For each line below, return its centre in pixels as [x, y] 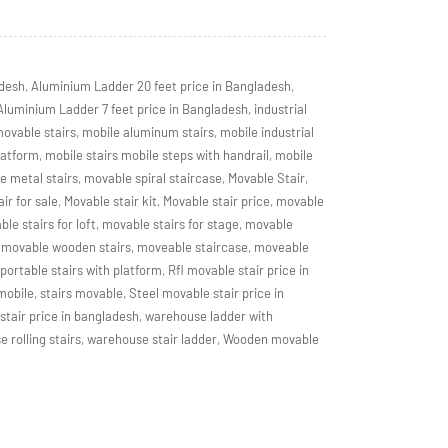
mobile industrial [266, 132]
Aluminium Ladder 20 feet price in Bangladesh [160, 86]
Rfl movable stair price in [238, 270]
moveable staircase [192, 247]
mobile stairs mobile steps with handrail [156, 155]
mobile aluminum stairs [147, 132]
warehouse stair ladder [151, 339]
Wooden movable [270, 339]
